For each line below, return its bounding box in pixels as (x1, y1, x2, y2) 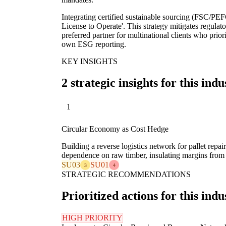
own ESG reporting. (62, 39, 126, 48)
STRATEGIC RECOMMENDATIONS (62, 170, 191, 179)
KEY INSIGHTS (62, 56, 118, 66)
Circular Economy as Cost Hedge (62, 125, 168, 134)
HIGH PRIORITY (62, 213, 123, 222)
